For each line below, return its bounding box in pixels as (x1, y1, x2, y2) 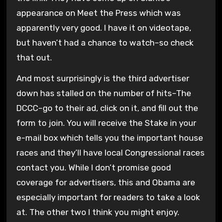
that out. (16, 52, 52, 62)
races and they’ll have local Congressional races (16, 148, 205, 158)
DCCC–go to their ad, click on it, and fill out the (16, 103, 198, 113)
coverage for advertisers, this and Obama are (16, 177, 195, 188)
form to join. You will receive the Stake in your (16, 118, 196, 128)
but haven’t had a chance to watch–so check (16, 37, 194, 48)
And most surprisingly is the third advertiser (16, 73, 189, 84)
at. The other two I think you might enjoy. (16, 207, 179, 218)
